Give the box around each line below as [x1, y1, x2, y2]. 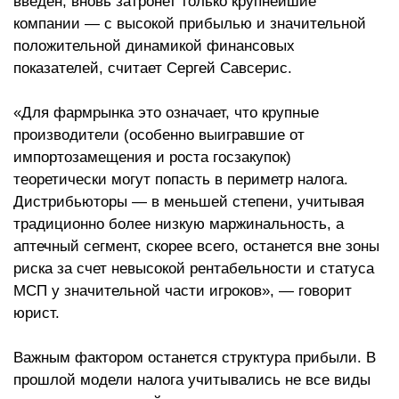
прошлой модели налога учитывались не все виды [13, 371, 370, 388]
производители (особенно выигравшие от [13, 126, 305, 143]
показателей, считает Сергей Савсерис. [13, 60, 292, 77]
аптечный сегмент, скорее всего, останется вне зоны [13, 238, 379, 255]
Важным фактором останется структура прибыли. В [13, 349, 376, 366]
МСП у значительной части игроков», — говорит [13, 282, 352, 299]
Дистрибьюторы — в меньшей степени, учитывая [13, 193, 364, 210]
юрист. [13, 305, 60, 322]
